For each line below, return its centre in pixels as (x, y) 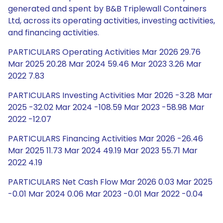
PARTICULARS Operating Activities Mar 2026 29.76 (104, 52)
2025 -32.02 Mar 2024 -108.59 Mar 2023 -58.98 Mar (106, 107)
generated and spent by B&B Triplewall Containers (107, 9)
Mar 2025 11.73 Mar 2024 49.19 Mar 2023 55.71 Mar (103, 151)
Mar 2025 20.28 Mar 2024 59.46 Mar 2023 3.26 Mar (105, 64)
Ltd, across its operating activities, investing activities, (111, 21)
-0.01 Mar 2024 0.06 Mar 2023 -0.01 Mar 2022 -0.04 (106, 194)
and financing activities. (54, 33)
